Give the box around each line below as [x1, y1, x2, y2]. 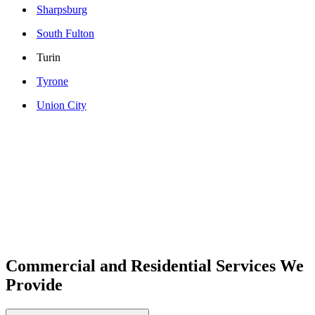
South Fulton [37, 27, 94, 40]
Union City [37, 99, 86, 112]
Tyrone [37, 75, 68, 88]
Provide [6, 276, 63, 295]
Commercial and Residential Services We [6, 257, 304, 276]
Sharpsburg [37, 4, 87, 16]
